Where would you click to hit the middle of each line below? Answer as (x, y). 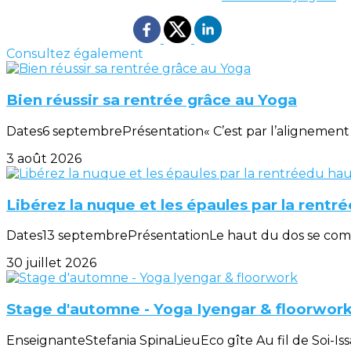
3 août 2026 (44, 158)
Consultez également (75, 54)
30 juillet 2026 (51, 263)
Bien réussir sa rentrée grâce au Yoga (152, 100)
